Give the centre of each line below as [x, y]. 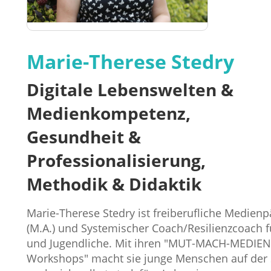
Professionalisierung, [116, 160]
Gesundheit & [83, 137]
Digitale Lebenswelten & [130, 90]
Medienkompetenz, [108, 113]
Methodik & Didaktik [114, 184]
